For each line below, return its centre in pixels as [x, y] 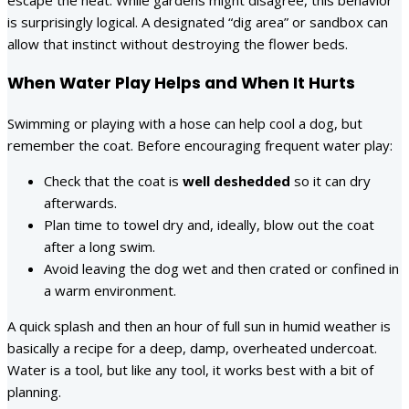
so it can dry [330, 180]
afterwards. [80, 202]
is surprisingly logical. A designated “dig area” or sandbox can [198, 21]
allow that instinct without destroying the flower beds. [178, 43]
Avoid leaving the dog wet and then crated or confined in [221, 268]
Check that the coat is [113, 180]
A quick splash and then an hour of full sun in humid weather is [199, 325]
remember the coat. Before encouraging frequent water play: [200, 145]
